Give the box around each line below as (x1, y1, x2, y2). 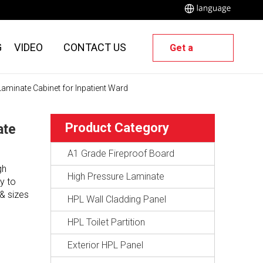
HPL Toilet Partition (68, 217, 145, 228)
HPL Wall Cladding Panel (68, 194, 166, 205)
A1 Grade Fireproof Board (68, 148, 174, 159)
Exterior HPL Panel (68, 240, 143, 251)
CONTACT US (63, 41, 127, 53)
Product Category (65, 120, 169, 135)
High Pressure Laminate (68, 171, 164, 182)
